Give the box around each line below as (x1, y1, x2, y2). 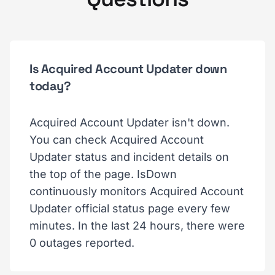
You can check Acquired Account (29, 133, 204, 146)
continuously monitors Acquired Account (29, 185, 244, 198)
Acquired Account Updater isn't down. (29, 116, 230, 129)
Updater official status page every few (29, 202, 230, 215)
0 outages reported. (29, 236, 134, 249)
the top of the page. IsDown (29, 168, 177, 180)
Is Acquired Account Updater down (29, 61, 227, 77)
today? (29, 78, 71, 94)
